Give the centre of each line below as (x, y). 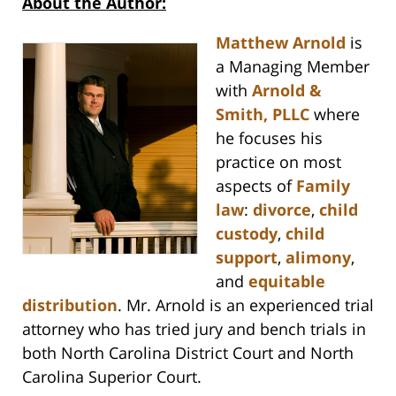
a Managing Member (293, 67)
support (247, 258)
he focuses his (269, 138)
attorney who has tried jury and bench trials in (194, 329)
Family (323, 186)
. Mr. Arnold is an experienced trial (246, 305)
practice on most (278, 162)
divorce (282, 210)
